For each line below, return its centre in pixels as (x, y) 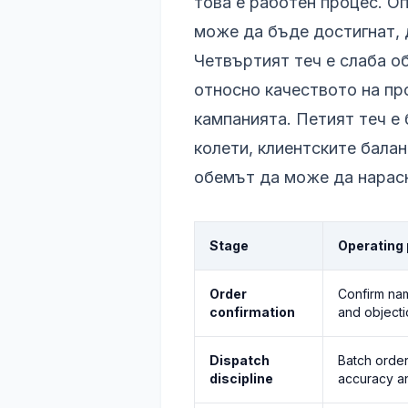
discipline (241, 378)
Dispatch (240, 360)
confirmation (252, 312)
